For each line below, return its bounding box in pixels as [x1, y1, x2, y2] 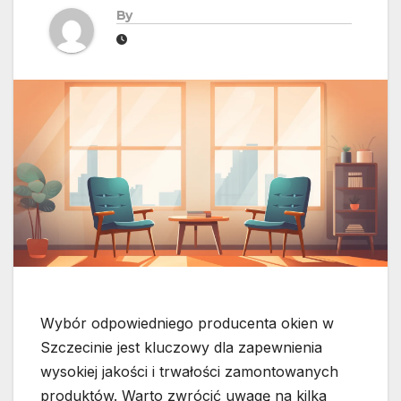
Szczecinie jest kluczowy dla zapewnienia [40, 338, 322, 357]
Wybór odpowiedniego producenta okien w [40, 314, 334, 333]
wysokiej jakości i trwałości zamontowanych [40, 363, 338, 381]
